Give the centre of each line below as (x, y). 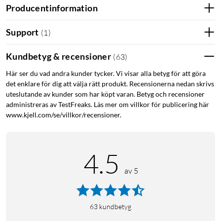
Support (22, 32)
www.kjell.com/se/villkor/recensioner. (64, 115)
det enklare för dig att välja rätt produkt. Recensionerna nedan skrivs (110, 84)
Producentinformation (52, 8)
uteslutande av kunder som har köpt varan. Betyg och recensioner (105, 94)
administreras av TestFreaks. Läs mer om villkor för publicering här (108, 105)
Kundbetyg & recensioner (59, 56)
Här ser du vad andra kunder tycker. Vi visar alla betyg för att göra (106, 74)
